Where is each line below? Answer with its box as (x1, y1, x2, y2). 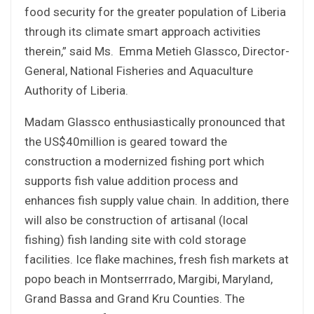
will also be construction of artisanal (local (25, 212, 248, 227)
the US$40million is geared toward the (25, 134, 227, 149)
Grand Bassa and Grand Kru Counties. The (25, 291, 245, 306)
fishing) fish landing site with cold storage (25, 232, 246, 247)
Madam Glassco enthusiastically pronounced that (25, 114, 285, 129)
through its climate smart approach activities (25, 24, 261, 39)
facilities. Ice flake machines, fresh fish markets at (25, 252, 289, 266)
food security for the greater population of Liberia (25, 4, 286, 19)
